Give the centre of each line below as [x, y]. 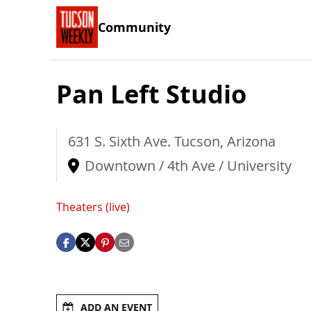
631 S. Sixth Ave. [121, 141]
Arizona [251, 141]
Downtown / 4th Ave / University [188, 166]
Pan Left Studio [151, 94]
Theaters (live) [93, 207]
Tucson [197, 141]
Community [134, 27]
